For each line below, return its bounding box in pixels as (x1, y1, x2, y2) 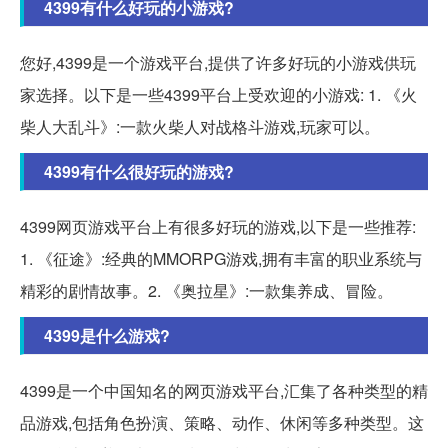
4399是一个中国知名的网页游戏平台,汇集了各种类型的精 (20, 378, 428, 402)
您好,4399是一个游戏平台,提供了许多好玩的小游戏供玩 (20, 50, 416, 74)
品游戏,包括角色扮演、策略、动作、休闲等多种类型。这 (20, 410, 424, 434)
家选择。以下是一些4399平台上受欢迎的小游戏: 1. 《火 (20, 82, 417, 106)
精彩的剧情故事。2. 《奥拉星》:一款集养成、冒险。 (20, 278, 393, 302)
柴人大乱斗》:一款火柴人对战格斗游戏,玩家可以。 (20, 114, 380, 138)
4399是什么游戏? (44, 323, 170, 347)
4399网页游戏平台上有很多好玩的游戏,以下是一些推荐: (20, 214, 416, 238)
